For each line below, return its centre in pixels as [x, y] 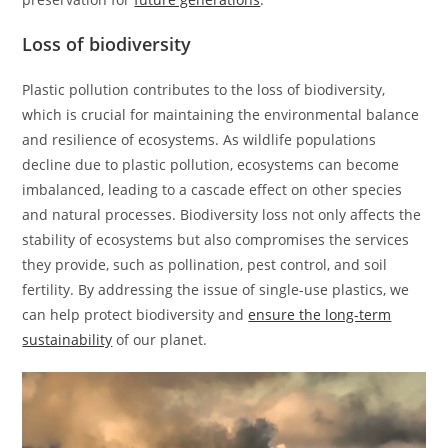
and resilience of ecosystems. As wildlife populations [199, 140]
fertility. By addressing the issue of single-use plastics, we [216, 290]
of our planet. [160, 340]
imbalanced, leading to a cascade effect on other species [212, 190]
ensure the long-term [320, 315]
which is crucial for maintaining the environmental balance [221, 115]
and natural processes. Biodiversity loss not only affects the [222, 215]
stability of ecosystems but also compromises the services [216, 240]
